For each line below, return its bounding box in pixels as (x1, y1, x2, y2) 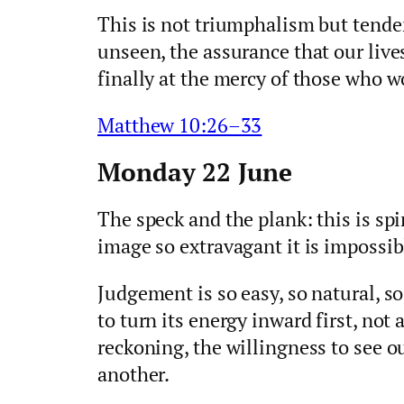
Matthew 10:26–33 (97, 111, 262, 138)
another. (97, 361, 170, 388)
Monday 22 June (97, 154, 292, 188)
